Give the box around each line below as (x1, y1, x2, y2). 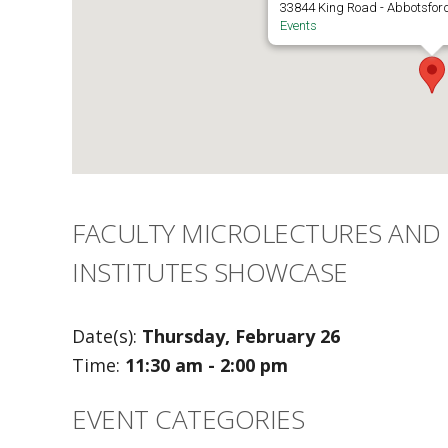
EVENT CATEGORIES (72, 400, 304, 437)
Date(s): (72, 323, 142, 348)
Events (280, 17, 317, 33)
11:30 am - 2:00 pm (125, 352, 288, 377)
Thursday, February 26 (142, 323, 340, 348)
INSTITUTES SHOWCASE (72, 253, 348, 290)
